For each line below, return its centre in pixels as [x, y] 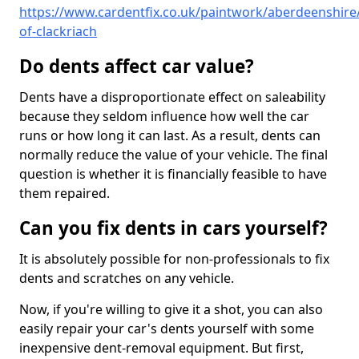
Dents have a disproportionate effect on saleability [172, 97]
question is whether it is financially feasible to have [173, 174]
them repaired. [65, 194]
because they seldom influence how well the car [164, 117]
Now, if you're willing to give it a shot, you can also [171, 310]
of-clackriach [58, 32]
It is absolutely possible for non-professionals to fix [174, 259]
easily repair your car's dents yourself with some [167, 329]
